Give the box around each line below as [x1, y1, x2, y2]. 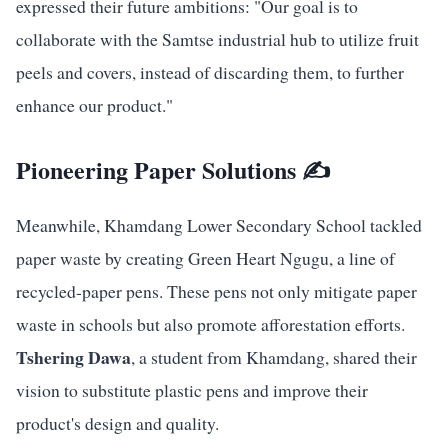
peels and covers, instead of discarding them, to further [16, 59, 404, 84]
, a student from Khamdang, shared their [131, 344, 417, 369]
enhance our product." [16, 92, 173, 117]
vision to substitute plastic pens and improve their [16, 377, 368, 402]
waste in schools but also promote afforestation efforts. [16, 311, 405, 336]
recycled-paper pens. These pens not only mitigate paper [16, 278, 417, 303]
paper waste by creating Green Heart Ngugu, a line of [16, 245, 395, 270]
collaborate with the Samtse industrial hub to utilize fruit [16, 26, 419, 51]
